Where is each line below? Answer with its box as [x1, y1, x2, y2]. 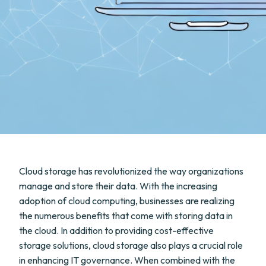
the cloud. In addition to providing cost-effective [19, 224, 214, 236]
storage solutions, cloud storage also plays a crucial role [19, 239, 243, 251]
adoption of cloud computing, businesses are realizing [19, 195, 235, 207]
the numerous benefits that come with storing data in [19, 210, 233, 221]
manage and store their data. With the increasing [19, 180, 217, 192]
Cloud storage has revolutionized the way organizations [19, 165, 243, 177]
